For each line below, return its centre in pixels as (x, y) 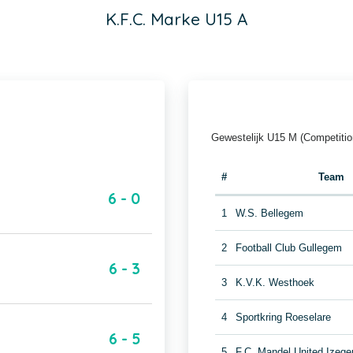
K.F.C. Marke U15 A (176, 19)
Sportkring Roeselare (284, 317)
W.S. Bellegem (270, 213)
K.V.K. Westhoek (275, 282)
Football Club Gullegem (289, 248)
